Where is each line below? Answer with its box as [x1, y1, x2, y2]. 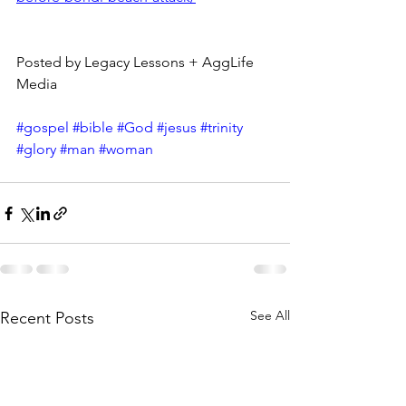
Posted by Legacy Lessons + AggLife [16, 53, 257, 72]
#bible [72, 119, 113, 137]
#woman [99, 140, 153, 159]
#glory [16, 140, 56, 159]
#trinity [200, 119, 243, 137]
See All [250, 307, 290, 324]
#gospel [16, 119, 69, 137]
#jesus [157, 119, 197, 137]
